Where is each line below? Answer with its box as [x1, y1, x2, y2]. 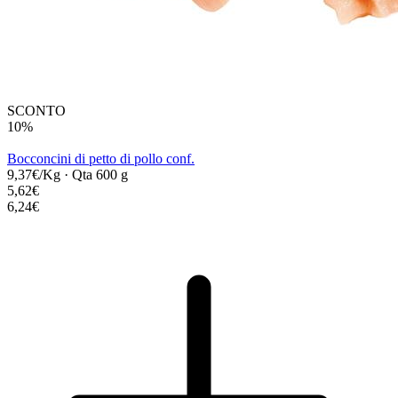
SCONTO [7, 102, 66, 118]
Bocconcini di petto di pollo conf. [7, 150, 195, 166]
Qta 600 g [72, 166, 128, 182]
